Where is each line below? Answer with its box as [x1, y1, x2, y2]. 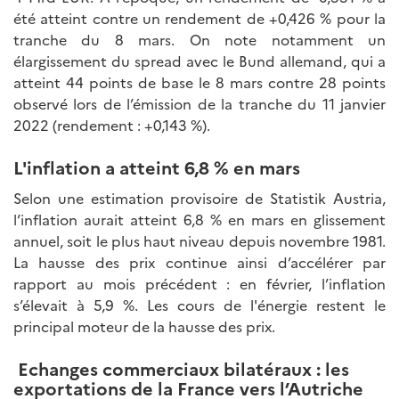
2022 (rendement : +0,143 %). [13, 115, 210, 135]
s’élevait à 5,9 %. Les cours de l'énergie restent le [13, 295, 386, 315]
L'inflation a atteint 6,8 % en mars [13, 154, 300, 180]
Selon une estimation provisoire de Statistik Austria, [13, 188, 386, 208]
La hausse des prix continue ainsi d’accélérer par [13, 252, 386, 273]
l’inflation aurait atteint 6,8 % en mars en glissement [13, 209, 386, 230]
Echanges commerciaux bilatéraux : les [13, 355, 349, 381]
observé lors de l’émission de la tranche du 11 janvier [13, 94, 386, 114]
